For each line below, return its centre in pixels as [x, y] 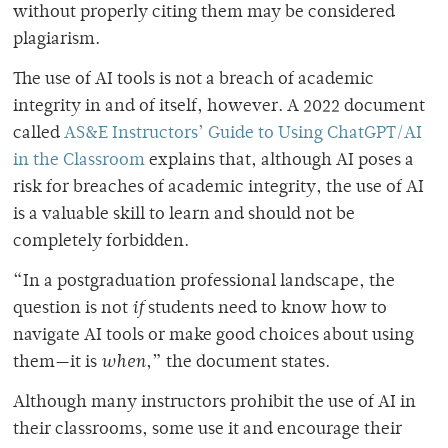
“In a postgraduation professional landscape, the [204, 281]
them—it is [57, 362]
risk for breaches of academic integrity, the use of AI [218, 187]
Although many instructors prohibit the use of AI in [214, 402]
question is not [72, 308]
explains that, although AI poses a [279, 160]
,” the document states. [238, 362]
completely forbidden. [103, 241]
